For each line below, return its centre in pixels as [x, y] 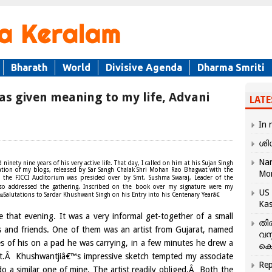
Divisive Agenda [144, 67]
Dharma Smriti [231, 67]
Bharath [29, 67]
